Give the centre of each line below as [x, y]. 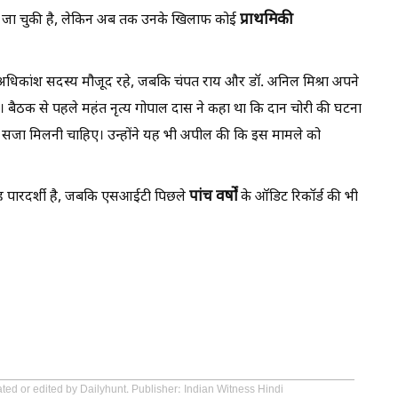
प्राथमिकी [267, 20]
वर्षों [227, 197]
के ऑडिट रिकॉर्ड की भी [298, 197]
